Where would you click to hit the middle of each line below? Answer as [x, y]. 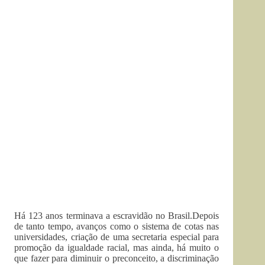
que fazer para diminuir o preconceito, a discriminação [117, 258]
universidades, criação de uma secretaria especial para [117, 237]
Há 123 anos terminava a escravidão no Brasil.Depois [117, 216]
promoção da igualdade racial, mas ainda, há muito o [117, 248]
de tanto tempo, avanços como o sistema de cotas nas [117, 226]
